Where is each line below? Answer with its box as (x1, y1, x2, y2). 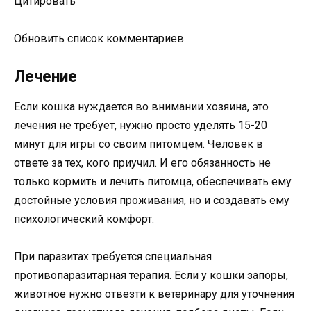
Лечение (14, 67, 77, 86)
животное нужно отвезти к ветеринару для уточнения (14, 287, 294, 301)
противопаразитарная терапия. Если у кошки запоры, (14, 268, 288, 282)
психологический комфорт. (14, 212, 154, 226)
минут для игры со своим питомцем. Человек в (14, 137, 263, 151)
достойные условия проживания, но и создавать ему (14, 193, 289, 207)
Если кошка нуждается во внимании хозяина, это (14, 99, 269, 113)
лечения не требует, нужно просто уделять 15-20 (14, 118, 267, 132)
